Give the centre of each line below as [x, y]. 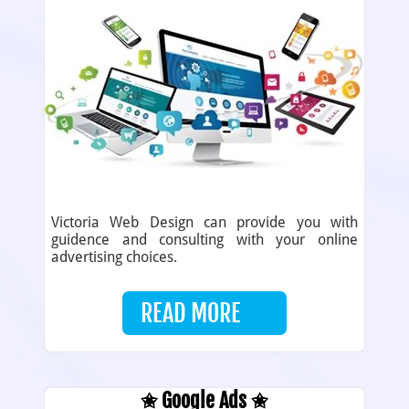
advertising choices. [114, 257]
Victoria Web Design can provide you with [204, 223]
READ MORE [190, 314]
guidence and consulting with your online [204, 240]
